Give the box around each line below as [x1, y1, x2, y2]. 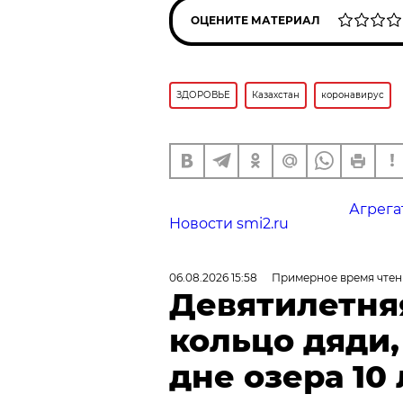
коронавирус [321, 88, 384, 101]
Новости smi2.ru [169, 214, 289, 232]
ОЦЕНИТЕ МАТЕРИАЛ [191, 13, 320, 27]
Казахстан [252, 88, 300, 101]
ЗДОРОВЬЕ [176, 88, 230, 101]
